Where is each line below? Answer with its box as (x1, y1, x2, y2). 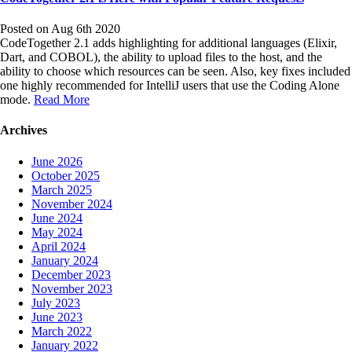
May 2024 (31, 225, 82, 239)
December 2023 (31, 267, 111, 281)
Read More (34, 93, 90, 107)
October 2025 (31, 168, 100, 182)
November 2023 (31, 281, 112, 295)
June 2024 (31, 211, 82, 225)
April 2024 (31, 239, 86, 253)
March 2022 (31, 324, 92, 338)
